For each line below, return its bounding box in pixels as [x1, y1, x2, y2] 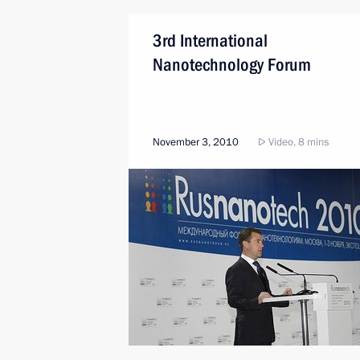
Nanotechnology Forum [153, 55, 311, 75]
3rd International [153, 31, 268, 51]
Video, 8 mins [266, 135, 329, 149]
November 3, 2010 [153, 135, 239, 149]
